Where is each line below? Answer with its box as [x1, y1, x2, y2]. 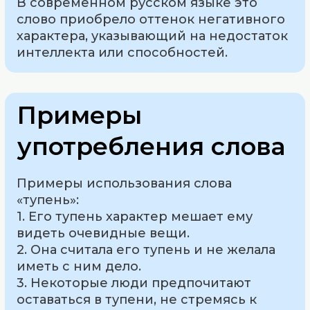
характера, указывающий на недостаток [17, 28, 289, 44]
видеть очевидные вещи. [17, 225, 190, 241]
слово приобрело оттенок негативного [17, 11, 286, 27]
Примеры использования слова [17, 175, 232, 191]
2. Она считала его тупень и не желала [17, 241, 276, 257]
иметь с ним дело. [17, 258, 142, 274]
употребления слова [17, 131, 286, 161]
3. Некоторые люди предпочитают [17, 275, 252, 291]
